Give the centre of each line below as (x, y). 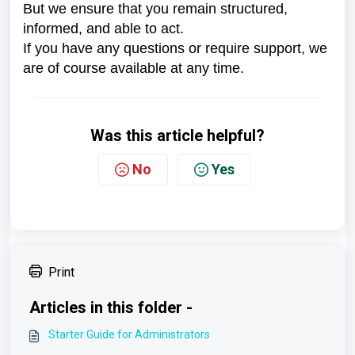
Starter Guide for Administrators (129, 334)
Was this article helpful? (177, 136)
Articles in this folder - (111, 307)
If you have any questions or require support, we (175, 48)
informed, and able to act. (103, 29)
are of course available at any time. (134, 68)
